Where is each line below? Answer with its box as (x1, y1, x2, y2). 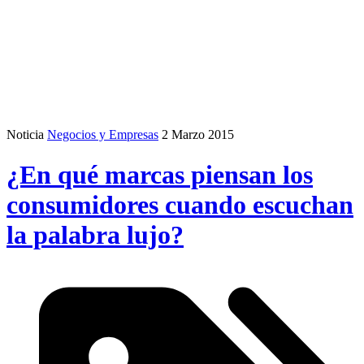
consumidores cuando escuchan (6, 189, 353, 219)
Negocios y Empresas (47, 128, 158, 142)
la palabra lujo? (6, 219, 184, 249)
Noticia (6, 128, 44, 142)
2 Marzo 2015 (162, 128, 234, 142)
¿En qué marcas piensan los (6, 159, 313, 189)
